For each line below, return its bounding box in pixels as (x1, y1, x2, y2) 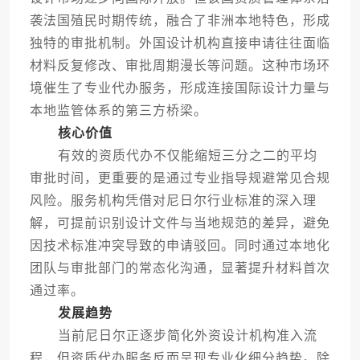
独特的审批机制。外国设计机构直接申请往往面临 (29, 36, 330, 51)
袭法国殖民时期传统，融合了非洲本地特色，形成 (29, 14, 330, 28)
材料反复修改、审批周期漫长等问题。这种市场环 (29, 59, 330, 73)
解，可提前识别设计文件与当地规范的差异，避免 (29, 216, 330, 231)
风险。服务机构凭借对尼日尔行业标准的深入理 (29, 194, 317, 208)
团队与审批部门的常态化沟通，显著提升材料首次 (29, 261, 330, 276)
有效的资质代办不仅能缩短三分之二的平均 (29, 149, 317, 163)
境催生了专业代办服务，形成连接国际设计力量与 (29, 81, 330, 96)
